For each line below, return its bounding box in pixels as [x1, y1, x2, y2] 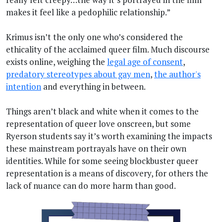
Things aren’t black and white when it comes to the [6, 106, 199, 117]
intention [6, 81, 41, 93]
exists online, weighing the [6, 56, 107, 68]
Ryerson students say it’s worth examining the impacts [6, 130, 212, 142]
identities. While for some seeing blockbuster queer [6, 155, 198, 167]
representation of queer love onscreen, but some [6, 118, 191, 130]
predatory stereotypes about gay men [6, 68, 150, 80]
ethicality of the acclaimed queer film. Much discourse [6, 44, 210, 55]
